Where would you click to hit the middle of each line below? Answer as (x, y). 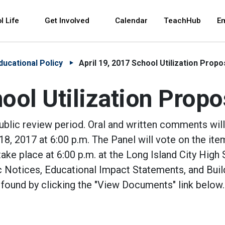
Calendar (131, 21)
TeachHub (182, 21)
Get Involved (68, 21)
